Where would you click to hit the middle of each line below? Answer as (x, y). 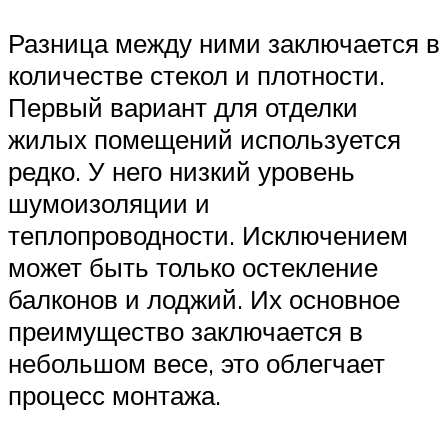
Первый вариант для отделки (183, 106)
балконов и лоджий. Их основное (204, 298)
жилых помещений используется (204, 138)
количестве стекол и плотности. (196, 74)
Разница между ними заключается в (224, 42)
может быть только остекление (193, 266)
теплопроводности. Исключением (208, 234)
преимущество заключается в (185, 330)
